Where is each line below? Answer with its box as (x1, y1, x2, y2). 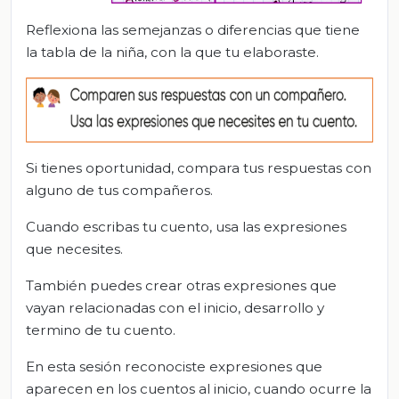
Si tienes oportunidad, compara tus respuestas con (26, 159, 371, 176)
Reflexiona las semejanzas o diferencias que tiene (26, 21, 360, 39)
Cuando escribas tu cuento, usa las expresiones (26, 217, 346, 235)
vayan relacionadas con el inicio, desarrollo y (26, 298, 324, 316)
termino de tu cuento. (26, 321, 175, 338)
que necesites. (26, 240, 123, 257)
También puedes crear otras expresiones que (26, 276, 337, 294)
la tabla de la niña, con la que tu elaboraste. (26, 44, 319, 61)
